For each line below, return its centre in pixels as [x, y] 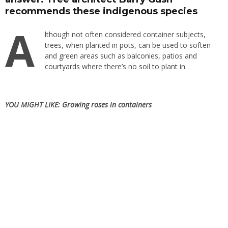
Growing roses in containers [107, 105]
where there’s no [109, 67]
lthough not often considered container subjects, [125, 35]
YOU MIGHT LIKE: [34, 105]
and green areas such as [86, 56]
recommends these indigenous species [101, 11]
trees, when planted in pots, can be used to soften [128, 45]
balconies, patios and [162, 56]
